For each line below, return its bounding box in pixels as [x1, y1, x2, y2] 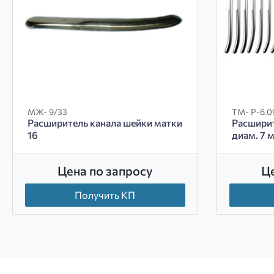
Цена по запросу [57, 163, 153, 179]
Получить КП [75, 189, 136, 201]
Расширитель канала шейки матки [28, 117, 182, 129]
